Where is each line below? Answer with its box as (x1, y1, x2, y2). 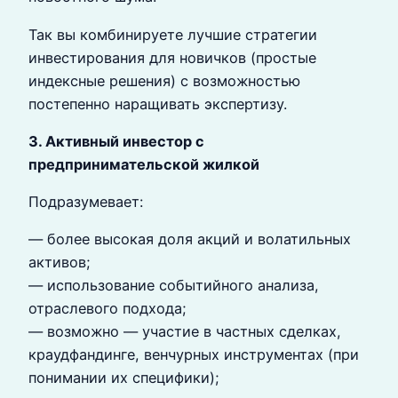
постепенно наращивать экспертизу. (28, 94, 287, 113)
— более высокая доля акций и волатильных (28, 230, 351, 249)
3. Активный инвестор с (28, 131, 204, 150)
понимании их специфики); (28, 369, 219, 387)
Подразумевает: (28, 193, 143, 211)
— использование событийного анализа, (28, 276, 319, 295)
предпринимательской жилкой (28, 155, 259, 173)
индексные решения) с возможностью (28, 71, 300, 90)
